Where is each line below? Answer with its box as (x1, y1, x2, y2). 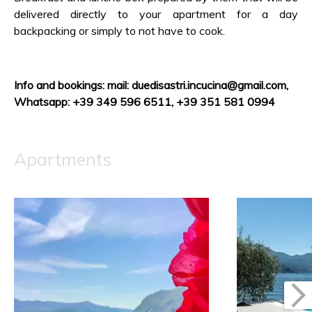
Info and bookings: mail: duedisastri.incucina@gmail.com (14, 78, 286, 92)
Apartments (14, 148, 111, 170)
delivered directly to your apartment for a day (14, 7, 298, 21)
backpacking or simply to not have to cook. (14, 24, 225, 38)
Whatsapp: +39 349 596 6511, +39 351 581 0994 (14, 95, 275, 109)
